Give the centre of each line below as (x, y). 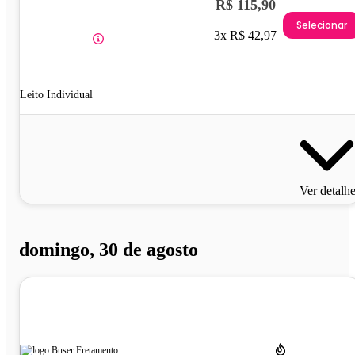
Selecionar (322, 25)
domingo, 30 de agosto (109, 250)
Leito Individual (56, 95)
